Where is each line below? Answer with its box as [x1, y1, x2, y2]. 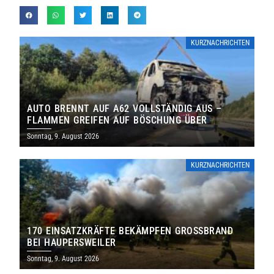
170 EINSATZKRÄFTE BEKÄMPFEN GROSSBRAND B [27, 224, 234, 237]
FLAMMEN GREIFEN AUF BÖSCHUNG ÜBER [27, 114, 207, 126]
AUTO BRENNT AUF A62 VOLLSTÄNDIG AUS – [27, 102, 222, 114]
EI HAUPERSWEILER [27, 236, 116, 248]
